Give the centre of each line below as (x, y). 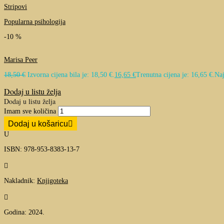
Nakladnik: (20, 181)
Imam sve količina (30, 111)
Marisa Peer (21, 60)
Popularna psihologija (35, 22)
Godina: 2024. (24, 212)
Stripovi (15, 7)
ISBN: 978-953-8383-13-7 (42, 149)
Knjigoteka (52, 181)
